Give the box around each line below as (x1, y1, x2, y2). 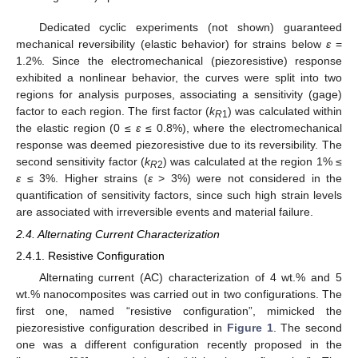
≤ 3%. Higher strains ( (21, 171, 148, 185)
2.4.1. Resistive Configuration (16, 249, 165, 262)
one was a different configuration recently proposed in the (16, 338, 342, 352)
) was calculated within (228, 104, 343, 117)
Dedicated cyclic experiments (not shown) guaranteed (38, 20, 342, 34)
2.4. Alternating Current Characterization (16, 227, 220, 241)
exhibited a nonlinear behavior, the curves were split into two (16, 70, 342, 84)
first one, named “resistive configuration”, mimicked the (16, 304, 342, 318)
